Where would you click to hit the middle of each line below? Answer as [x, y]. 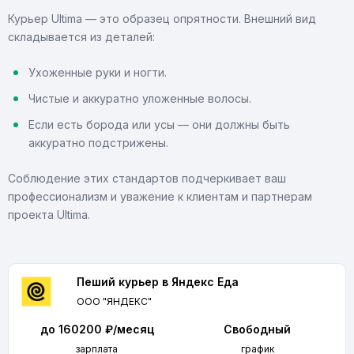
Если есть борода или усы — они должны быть [159, 124]
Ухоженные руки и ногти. [98, 72]
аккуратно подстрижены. [98, 143]
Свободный [257, 329]
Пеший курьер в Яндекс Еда [157, 282]
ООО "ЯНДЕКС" [114, 301]
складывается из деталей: [81, 37]
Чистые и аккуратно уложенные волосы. [140, 98]
